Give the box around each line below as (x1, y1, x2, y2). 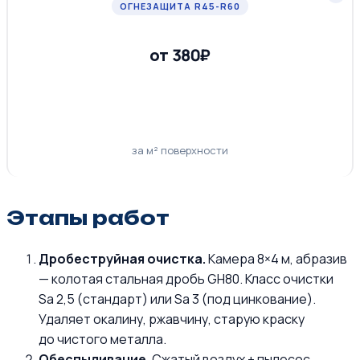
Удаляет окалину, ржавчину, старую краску (39, 309, 305, 328)
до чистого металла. (39, 329, 166, 348)
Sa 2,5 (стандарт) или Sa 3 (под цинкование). (39, 289, 316, 308)
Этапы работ (6, 206, 170, 231)
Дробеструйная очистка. (39, 249, 206, 268)
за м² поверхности (132, 143, 228, 158)
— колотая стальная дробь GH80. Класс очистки (39, 269, 333, 288)
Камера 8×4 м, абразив (206, 249, 347, 268)
